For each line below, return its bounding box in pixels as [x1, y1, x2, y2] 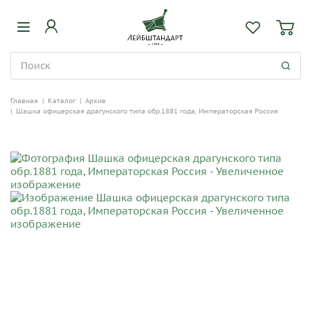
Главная [10, 96, 38, 105]
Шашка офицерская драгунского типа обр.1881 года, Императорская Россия [16, 107, 278, 116]
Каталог [48, 96, 75, 105]
